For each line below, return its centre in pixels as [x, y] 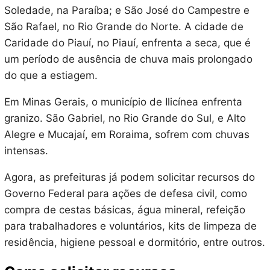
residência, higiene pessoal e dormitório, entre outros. [134, 243]
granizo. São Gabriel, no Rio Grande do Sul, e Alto [125, 118]
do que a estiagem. [51, 76]
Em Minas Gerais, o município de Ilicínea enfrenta [123, 102]
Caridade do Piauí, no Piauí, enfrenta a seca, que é [127, 43]
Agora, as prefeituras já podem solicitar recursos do [129, 177]
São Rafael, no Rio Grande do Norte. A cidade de [124, 27]
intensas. [26, 151]
